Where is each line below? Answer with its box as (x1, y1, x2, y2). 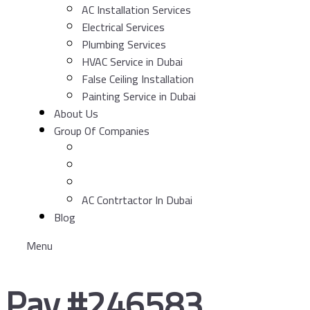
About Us (54, 102, 98, 124)
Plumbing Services (82, 33, 166, 55)
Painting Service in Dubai (82, 85, 196, 107)
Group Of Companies (54, 120, 149, 141)
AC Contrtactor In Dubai (82, 189, 192, 210)
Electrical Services (82, 16, 165, 37)
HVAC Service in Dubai (82, 51, 183, 72)
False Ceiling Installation (82, 68, 194, 89)
